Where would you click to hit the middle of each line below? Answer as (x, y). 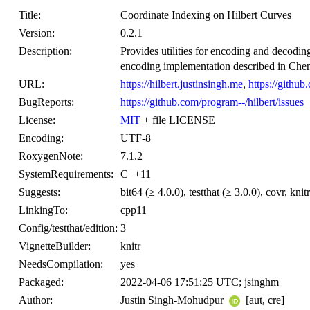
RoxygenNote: (51, 156)
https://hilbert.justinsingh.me (182, 84)
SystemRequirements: (66, 174)
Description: (45, 51)
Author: (36, 300)
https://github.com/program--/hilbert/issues (212, 102)
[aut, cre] (264, 300)
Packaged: (41, 282)
